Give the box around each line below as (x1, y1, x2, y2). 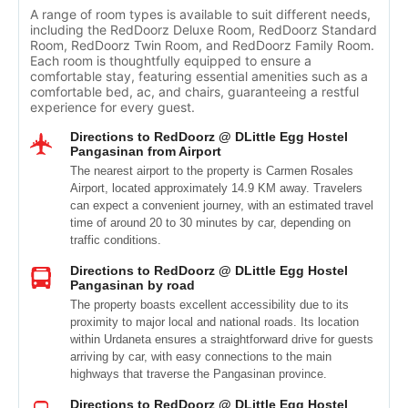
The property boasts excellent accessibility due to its (70, 298, 349, 311)
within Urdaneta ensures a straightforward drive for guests (70, 332, 373, 346)
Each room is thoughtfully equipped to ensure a (30, 53, 311, 68)
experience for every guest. (30, 99, 195, 115)
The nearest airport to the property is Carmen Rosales (70, 164, 353, 178)
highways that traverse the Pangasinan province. (70, 367, 327, 381)
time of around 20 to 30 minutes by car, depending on (70, 216, 351, 229)
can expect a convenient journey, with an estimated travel (70, 199, 373, 212)
